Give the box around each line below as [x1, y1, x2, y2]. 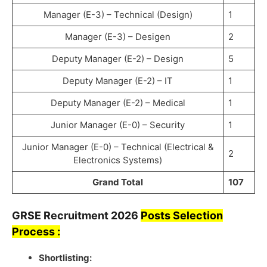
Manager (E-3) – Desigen [65, 31, 170, 43]
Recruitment [41, 209, 111, 222]
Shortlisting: [39, 252, 92, 263]
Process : [12, 225, 60, 238]
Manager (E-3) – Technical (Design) [43, 9, 193, 21]
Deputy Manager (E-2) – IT [63, 75, 173, 87]
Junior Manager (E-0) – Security [51, 119, 185, 131]
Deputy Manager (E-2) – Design [52, 53, 184, 65]
